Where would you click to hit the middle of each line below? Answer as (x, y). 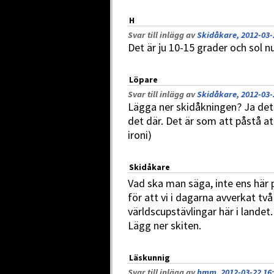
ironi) (140, 135)
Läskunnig (150, 257)
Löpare (143, 80)
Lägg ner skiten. (165, 225)
